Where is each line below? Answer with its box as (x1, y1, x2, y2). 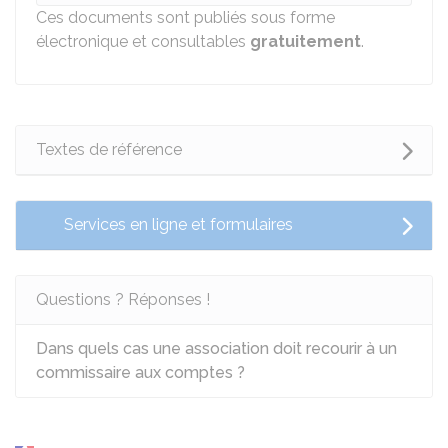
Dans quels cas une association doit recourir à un (36, 339, 397, 358)
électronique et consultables (36, 32, 250, 51)
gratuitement (250, 32, 361, 51)
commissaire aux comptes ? (36, 363, 245, 382)
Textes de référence (36, 140, 182, 159)
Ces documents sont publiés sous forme (36, 8, 335, 27)
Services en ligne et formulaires (64, 215, 293, 234)
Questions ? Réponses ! (36, 290, 210, 309)
